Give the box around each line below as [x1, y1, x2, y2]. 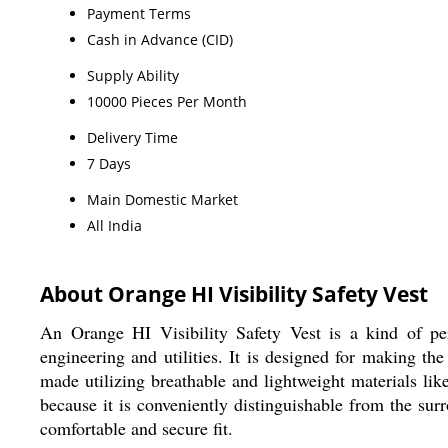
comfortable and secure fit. [40, 415, 233, 440]
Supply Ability [87, 65, 179, 85]
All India [87, 215, 142, 235]
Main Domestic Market [87, 189, 238, 209]
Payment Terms [87, 3, 191, 23]
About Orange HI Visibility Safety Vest [40, 279, 428, 308]
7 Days [87, 153, 131, 173]
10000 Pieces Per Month [87, 91, 247, 111]
